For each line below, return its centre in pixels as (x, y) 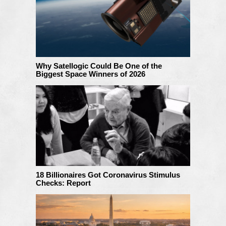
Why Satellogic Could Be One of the (99, 66)
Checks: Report (63, 183)
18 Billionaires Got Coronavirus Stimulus (108, 175)
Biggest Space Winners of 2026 (91, 74)
